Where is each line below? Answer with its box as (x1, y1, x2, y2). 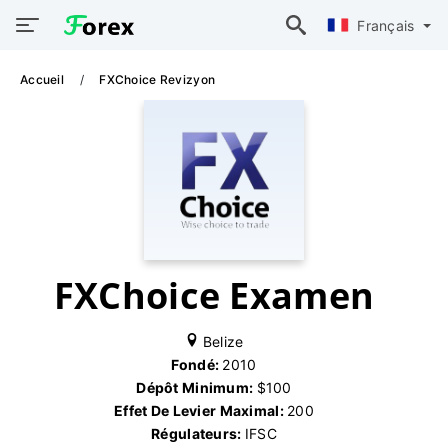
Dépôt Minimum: (136, 379, 257, 396)
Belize (198, 333, 244, 350)
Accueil (20, 72, 68, 87)
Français (357, 16, 419, 34)
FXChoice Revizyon (99, 72, 216, 87)
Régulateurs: (151, 425, 245, 442)
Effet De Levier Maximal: (114, 402, 288, 419)
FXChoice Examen (53, 271, 375, 320)
